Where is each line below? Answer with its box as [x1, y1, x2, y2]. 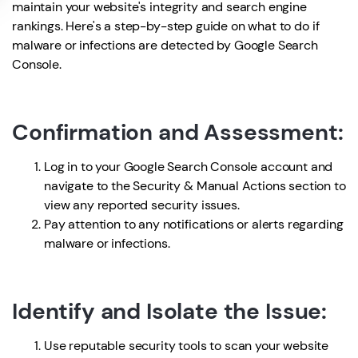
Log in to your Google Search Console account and [44, 158, 333, 175]
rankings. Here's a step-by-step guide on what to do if [12, 18, 320, 34]
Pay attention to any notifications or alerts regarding [44, 216, 344, 233]
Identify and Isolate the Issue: [12, 296, 328, 326]
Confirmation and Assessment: [12, 117, 344, 147]
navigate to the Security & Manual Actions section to [44, 177, 346, 194]
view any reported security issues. [44, 197, 240, 213]
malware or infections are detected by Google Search [12, 37, 318, 54]
